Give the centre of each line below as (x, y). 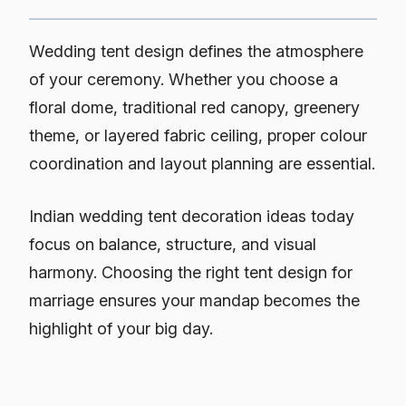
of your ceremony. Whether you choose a (184, 80)
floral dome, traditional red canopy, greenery (194, 108)
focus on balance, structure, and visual (173, 245)
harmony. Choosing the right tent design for (191, 273)
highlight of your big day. (121, 329)
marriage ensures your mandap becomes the (194, 301)
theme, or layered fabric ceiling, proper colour (198, 136)
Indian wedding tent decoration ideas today (192, 217)
